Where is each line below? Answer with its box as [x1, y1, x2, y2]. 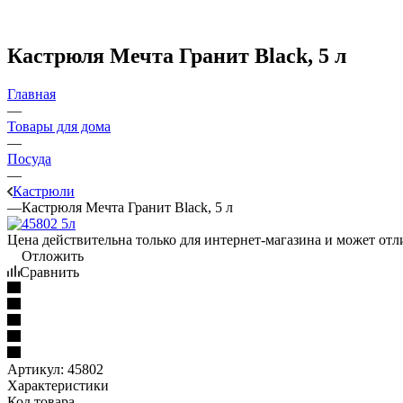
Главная [7, 85, 56, 102]
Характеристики [7, 377, 109, 393]
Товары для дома [7, 118, 111, 134]
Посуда [7, 150, 51, 166]
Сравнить [20, 264, 79, 280]
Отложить [22, 247, 84, 264]
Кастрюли [13, 183, 75, 199]
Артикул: [7, 361, 64, 377]
